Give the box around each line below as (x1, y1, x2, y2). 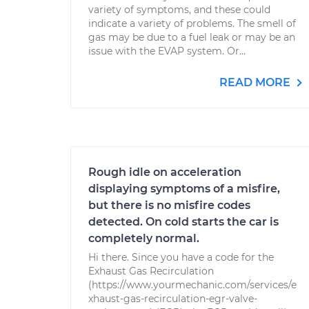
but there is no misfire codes (88, 199, 250, 212)
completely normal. (88, 232, 199, 245)
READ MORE (219, 76, 293, 89)
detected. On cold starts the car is (88, 215, 279, 228)
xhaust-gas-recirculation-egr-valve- (88, 292, 257, 305)
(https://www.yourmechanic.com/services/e (88, 279, 297, 291)
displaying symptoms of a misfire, (88, 182, 280, 195)
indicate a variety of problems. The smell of (88, 17, 296, 30)
